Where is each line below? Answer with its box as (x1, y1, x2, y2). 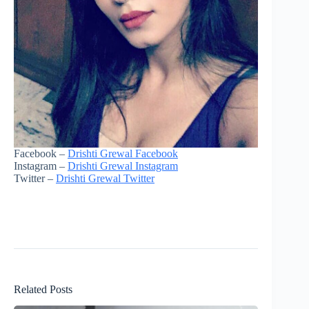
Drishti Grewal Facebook (68, 147, 178, 159)
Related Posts (14, 283, 72, 295)
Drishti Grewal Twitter (56, 172, 154, 184)
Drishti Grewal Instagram (68, 159, 178, 172)
